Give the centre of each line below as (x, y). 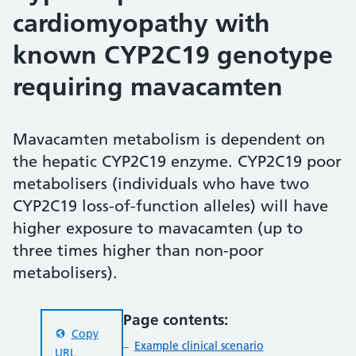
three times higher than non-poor (138, 250)
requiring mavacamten (148, 87)
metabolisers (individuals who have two (161, 184)
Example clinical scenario (199, 345)
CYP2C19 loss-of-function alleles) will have (170, 206)
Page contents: (175, 320)
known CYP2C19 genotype (173, 55)
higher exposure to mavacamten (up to (158, 228)
